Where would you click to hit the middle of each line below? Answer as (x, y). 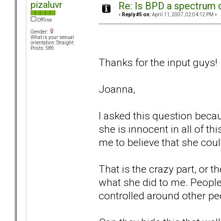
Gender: (40, 32)
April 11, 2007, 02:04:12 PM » (184, 15)
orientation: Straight (52, 43)
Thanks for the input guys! (158, 62)
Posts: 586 (42, 48)
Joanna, (117, 89)
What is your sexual (52, 37)
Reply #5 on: (136, 15)
